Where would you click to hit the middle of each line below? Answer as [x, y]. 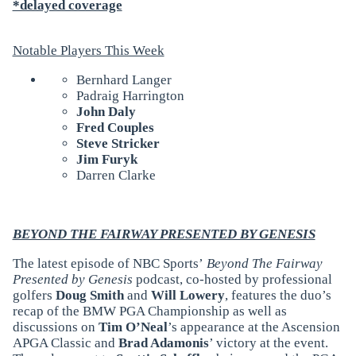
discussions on [55, 327]
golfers [34, 295]
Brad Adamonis [163, 342]
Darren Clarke [116, 175]
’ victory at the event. [268, 342]
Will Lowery [186, 295]
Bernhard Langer [124, 79]
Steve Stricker [118, 143]
